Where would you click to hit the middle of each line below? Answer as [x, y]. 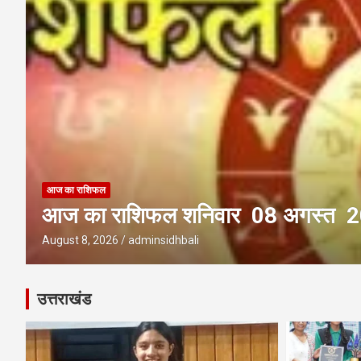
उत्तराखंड [64, 299]
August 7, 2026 [80, 240]
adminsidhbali [164, 240]
